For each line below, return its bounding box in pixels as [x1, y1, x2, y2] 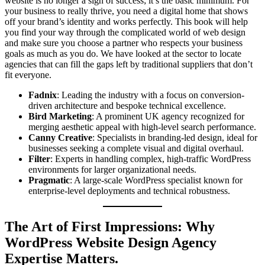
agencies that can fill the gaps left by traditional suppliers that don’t [5, 59, 253, 70]
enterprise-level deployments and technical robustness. [28, 186, 230, 196]
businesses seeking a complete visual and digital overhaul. [28, 143, 244, 154]
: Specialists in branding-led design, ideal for [92, 132, 257, 143]
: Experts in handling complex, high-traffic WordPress [50, 154, 251, 164]
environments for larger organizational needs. [28, 164, 196, 175]
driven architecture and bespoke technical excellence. [28, 101, 226, 111]
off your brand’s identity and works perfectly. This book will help [5, 17, 248, 27]
